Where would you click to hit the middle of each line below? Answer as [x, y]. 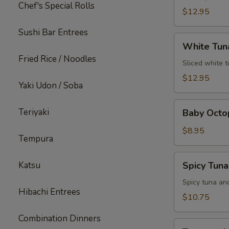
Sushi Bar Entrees [53, 32]
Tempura [36, 139]
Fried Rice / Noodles [57, 59]
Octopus [189, 118]
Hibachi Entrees [49, 192]
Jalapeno [189, 63]
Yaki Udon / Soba [51, 86]
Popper [187, 182]
